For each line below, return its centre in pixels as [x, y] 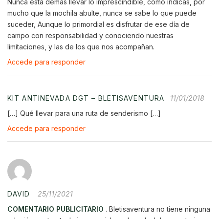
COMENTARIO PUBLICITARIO [55, 209]
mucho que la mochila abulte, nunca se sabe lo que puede [102, 13]
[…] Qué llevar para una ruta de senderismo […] [84, 113]
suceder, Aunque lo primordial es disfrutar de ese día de [99, 24]
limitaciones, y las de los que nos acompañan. [81, 46]
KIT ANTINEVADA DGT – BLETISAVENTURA [86, 98]
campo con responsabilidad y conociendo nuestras [90, 35]
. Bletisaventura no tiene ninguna [157, 209]
